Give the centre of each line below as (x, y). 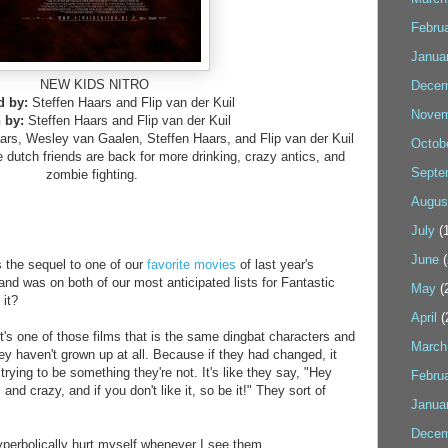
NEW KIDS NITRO (94, 84)
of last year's (277, 264)
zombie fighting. (94, 174)
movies (217, 264)
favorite (168, 264)
